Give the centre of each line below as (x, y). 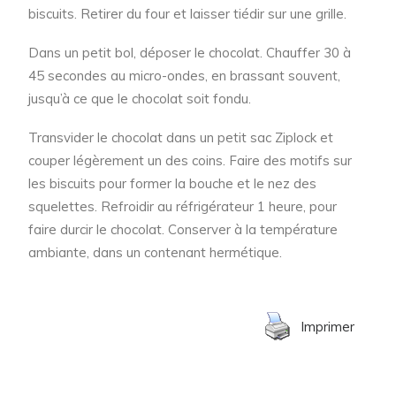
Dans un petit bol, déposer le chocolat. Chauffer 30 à (190, 53)
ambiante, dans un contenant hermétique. (155, 253)
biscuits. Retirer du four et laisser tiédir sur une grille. (187, 14)
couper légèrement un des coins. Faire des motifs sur (190, 161)
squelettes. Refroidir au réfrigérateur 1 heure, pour (183, 207)
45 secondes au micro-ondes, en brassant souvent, (184, 76)
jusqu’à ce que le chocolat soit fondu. (140, 99)
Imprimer (327, 326)
